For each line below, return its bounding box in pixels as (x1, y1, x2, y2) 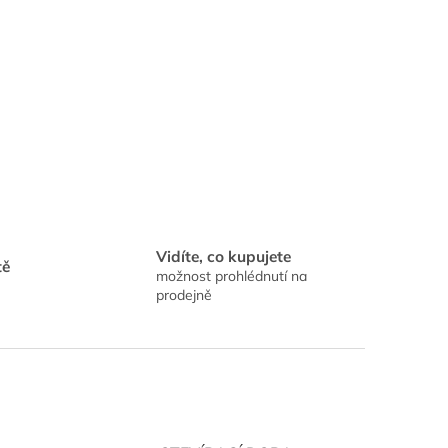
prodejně (155, 286, 212, 304)
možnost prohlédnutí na (155, 267, 307, 285)
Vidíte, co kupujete (155, 247, 291, 266)
